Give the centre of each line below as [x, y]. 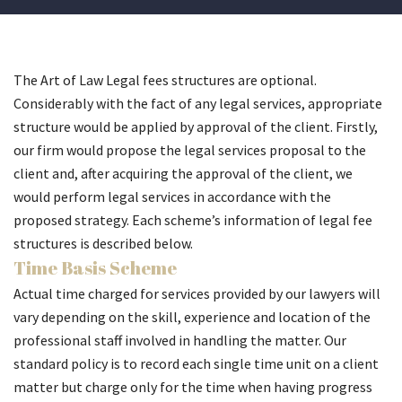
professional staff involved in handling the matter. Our [180, 340]
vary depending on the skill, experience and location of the [192, 317]
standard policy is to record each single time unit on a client [196, 363]
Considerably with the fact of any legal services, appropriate [198, 103]
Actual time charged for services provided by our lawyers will [197, 293]
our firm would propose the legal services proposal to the [190, 150]
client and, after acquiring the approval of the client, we [183, 173]
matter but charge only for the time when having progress [193, 387]
